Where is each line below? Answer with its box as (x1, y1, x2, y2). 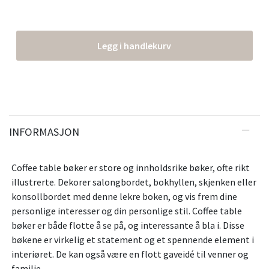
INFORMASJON (9, 125, 79, 139)
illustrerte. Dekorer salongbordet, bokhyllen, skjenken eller (11, 176, 256, 189)
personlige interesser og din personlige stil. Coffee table (11, 205, 242, 217)
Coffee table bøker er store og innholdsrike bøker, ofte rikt (11, 162, 250, 174)
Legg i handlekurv (97, 40, 172, 52)
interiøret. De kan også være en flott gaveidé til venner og (11, 248, 249, 261)
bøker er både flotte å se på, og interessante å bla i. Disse (11, 219, 244, 232)
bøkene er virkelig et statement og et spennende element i (11, 234, 254, 246)
